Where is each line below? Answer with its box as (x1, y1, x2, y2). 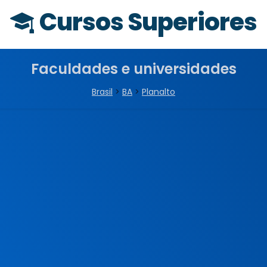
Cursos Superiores (39, 5, 257, 39)
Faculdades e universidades (30, 59, 237, 79)
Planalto (142, 86, 175, 98)
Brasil (92, 86, 113, 98)
